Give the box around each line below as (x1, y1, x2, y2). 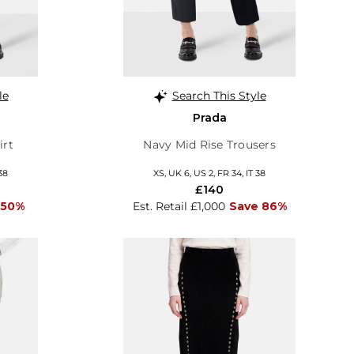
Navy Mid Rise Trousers (143, 137, 276, 152)
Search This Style (171, 88, 266, 103)
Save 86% (228, 198, 287, 213)
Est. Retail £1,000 (132, 198, 225, 213)
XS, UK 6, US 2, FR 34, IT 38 (153, 167, 265, 179)
